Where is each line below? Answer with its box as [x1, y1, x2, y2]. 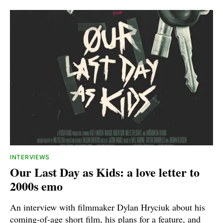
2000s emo [10, 177, 63, 195]
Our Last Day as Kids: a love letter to [10, 163, 200, 181]
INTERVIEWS [10, 153, 50, 161]
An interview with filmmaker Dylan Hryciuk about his [10, 201, 205, 213]
